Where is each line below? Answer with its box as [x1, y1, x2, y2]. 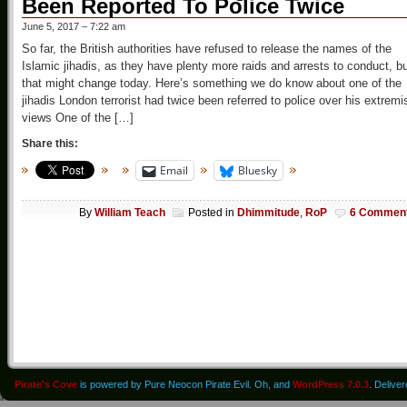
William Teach [94, 205, 165, 219]
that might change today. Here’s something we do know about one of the [22, 76, 402, 91]
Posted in [188, 205, 237, 219]
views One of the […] [22, 111, 134, 125]
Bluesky [238, 163, 277, 179]
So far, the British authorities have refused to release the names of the [22, 42, 392, 56]
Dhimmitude [237, 205, 300, 219]
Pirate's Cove [15, 379, 77, 390]
